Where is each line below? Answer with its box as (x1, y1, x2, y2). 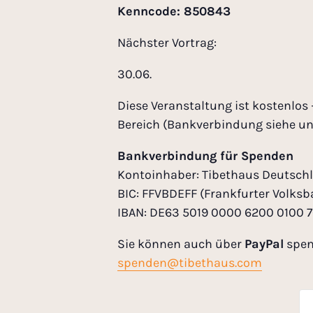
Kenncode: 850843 (117, 3, 231, 20)
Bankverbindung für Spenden (117, 148, 293, 164)
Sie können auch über (117, 236, 245, 252)
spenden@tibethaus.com (117, 255, 262, 271)
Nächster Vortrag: (117, 35, 217, 51)
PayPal (245, 236, 284, 252)
